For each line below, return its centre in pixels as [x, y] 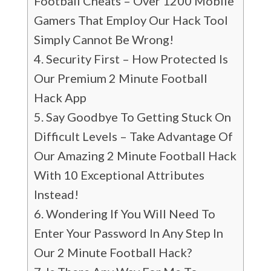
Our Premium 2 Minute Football [120, 78]
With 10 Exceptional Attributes [119, 175]
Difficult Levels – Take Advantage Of [133, 136]
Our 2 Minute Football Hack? [113, 252]
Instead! [56, 194]
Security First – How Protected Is [137, 59]
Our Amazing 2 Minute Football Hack [135, 155]
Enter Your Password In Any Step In [128, 233]
